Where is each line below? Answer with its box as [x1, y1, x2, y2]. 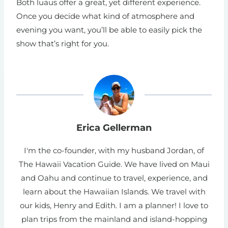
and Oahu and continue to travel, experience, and [20, 173, 208, 183]
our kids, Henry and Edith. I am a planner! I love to [20, 200, 208, 210]
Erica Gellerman [76, 122, 152, 133]
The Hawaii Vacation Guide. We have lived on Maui [18, 159, 210, 169]
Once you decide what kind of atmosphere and [16, 11, 194, 21]
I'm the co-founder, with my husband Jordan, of [24, 145, 204, 155]
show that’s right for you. [16, 39, 109, 49]
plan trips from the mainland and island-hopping [21, 214, 207, 224]
